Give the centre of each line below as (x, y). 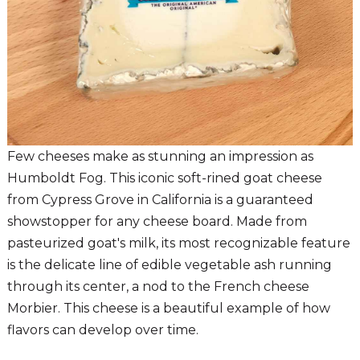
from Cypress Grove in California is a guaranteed (160, 199)
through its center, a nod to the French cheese (158, 286)
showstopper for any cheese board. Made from (157, 221)
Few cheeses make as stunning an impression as (160, 156)
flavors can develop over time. (102, 329)
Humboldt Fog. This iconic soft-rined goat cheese (164, 178)
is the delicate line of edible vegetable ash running (169, 264)
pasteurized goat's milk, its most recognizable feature (178, 243)
